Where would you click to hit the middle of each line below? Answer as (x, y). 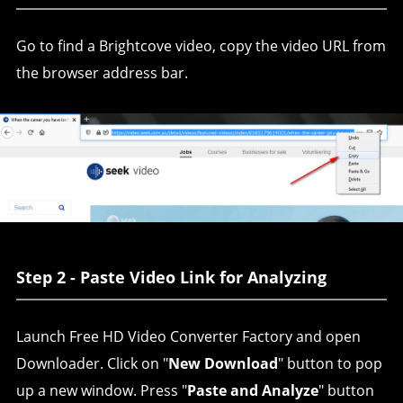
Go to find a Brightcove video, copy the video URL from (201, 46)
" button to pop (330, 363)
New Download (223, 363)
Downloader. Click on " (92, 363)
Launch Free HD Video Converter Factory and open (188, 336)
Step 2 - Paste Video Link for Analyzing (171, 277)
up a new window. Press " (101, 390)
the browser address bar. (102, 73)
